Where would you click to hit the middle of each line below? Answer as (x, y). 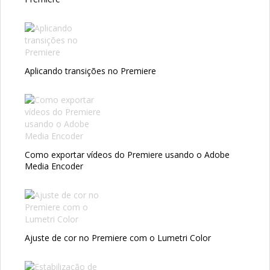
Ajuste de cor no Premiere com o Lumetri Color (118, 238)
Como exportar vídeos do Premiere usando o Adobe (127, 155)
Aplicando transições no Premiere (90, 71)
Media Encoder (54, 166)
